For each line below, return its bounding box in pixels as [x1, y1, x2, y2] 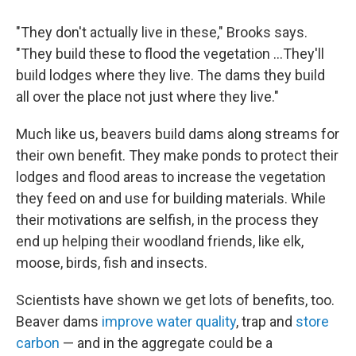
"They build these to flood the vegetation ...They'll [16, 45, 324, 63]
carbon [16, 335, 60, 352]
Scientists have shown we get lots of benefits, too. [16, 292, 335, 309]
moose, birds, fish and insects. [16, 254, 207, 272]
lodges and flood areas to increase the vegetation [16, 168, 326, 186]
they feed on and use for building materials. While [16, 190, 326, 207]
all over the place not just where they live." [16, 88, 279, 106]
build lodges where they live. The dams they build [16, 67, 325, 84]
